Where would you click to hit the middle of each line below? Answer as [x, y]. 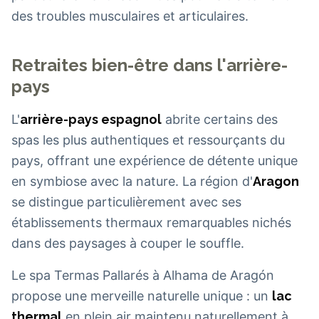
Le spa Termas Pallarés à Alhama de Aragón [143, 276]
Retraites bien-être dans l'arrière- [150, 66]
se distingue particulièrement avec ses [126, 202]
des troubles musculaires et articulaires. [130, 16]
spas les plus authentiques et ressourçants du [148, 140]
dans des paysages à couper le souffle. [128, 244]
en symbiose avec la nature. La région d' [132, 182]
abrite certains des [220, 120]
